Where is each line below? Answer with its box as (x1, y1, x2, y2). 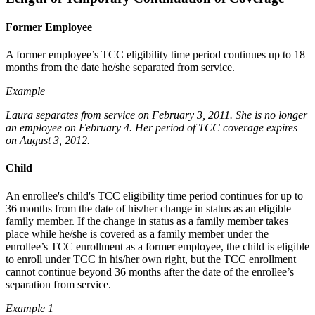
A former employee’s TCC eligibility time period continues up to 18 (6, 49, 305, 61)
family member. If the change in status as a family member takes (6, 214, 288, 227)
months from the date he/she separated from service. (6, 61, 235, 74)
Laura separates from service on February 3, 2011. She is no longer (6, 109, 307, 122)
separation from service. (6, 278, 111, 290)
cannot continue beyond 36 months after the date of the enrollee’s (6, 265, 294, 278)
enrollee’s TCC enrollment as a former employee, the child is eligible (6, 240, 309, 252)
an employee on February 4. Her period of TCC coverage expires (6, 122, 297, 134)
